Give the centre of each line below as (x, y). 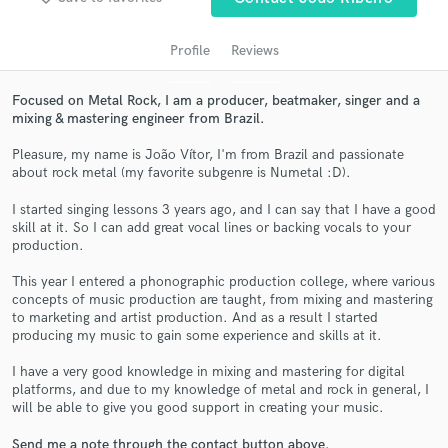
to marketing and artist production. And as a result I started (195, 318)
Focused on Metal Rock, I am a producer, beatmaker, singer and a (216, 100)
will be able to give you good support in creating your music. (198, 408)
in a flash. (224, 319)
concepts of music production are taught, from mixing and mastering (222, 300)
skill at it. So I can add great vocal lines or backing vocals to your (211, 227)
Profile (189, 50)
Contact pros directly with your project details (224, 279)
